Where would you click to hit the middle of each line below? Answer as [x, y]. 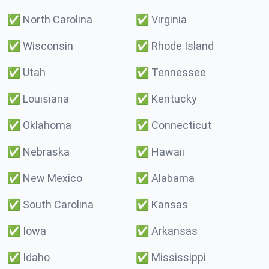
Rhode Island [183, 46]
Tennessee [179, 72]
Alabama [173, 178]
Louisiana [46, 99]
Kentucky [174, 99]
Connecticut [181, 125]
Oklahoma [47, 125]
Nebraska [46, 152]
